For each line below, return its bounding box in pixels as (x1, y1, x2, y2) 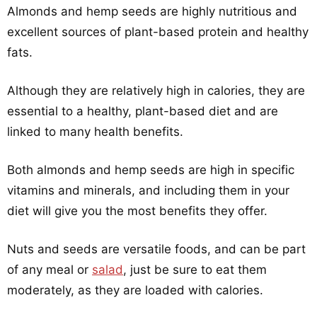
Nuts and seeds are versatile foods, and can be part (7, 242, 306, 256)
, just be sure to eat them (123, 263, 267, 277)
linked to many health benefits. (7, 125, 183, 139)
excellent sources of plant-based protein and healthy (7, 25, 309, 39)
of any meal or (7, 263, 92, 277)
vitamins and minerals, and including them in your (7, 183, 289, 197)
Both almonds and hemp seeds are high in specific (7, 163, 294, 177)
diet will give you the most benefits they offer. (7, 204, 267, 218)
